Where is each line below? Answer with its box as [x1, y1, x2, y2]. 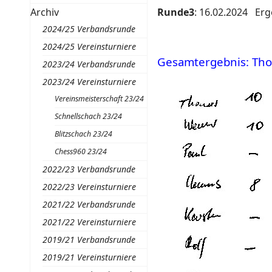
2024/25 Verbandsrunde [42, 23, 135, 35]
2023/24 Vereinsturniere [42, 76, 136, 87]
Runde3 [157, 5, 195, 19]
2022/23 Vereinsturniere [42, 181, 136, 192]
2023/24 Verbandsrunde [42, 58, 135, 70]
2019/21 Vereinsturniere [42, 251, 136, 263]
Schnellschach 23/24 [54, 111, 122, 121]
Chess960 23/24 [54, 146, 107, 157]
